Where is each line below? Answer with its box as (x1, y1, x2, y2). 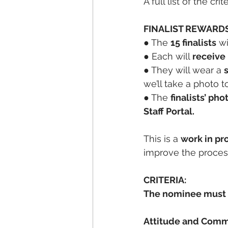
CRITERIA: (144, 175, 186, 185)
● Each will (144, 51, 192, 62)
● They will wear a (144, 65, 224, 75)
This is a (144, 133, 181, 144)
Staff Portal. (144, 106, 194, 117)
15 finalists (170, 37, 216, 48)
